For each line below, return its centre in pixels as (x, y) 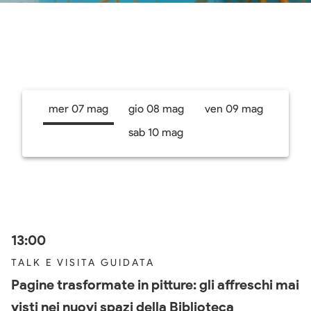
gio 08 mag (156, 108)
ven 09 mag (234, 108)
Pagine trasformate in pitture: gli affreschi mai (155, 284)
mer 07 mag (78, 108)
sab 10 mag (155, 132)
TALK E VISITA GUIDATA (83, 262)
